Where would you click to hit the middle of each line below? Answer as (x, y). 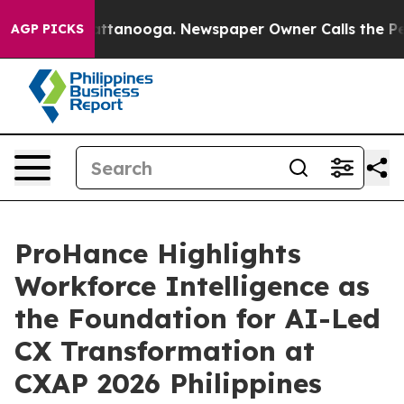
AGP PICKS (47, 29)
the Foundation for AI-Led (197, 318)
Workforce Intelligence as (192, 286)
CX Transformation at (165, 351)
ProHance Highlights (158, 253)
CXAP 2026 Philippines (168, 383)
